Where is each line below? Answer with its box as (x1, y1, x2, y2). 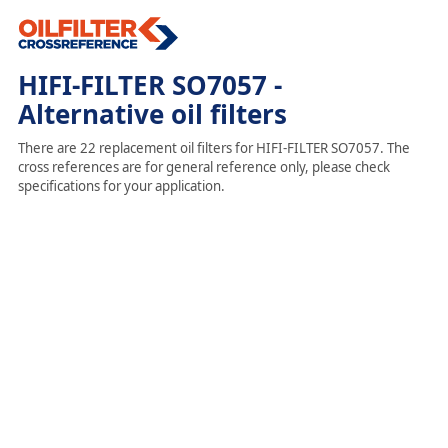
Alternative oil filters (17, 96, 287, 132)
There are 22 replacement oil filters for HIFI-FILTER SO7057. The (17, 139, 410, 157)
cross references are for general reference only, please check (17, 158, 390, 176)
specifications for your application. (17, 177, 225, 195)
